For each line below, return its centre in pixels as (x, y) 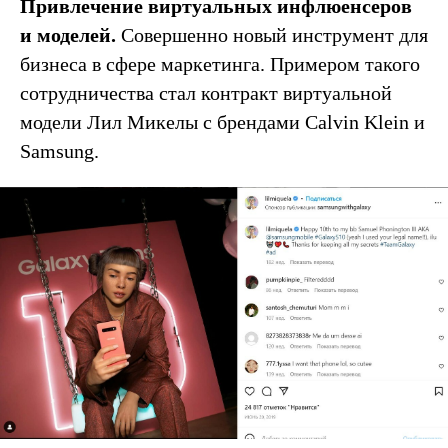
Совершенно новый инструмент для (274, 34)
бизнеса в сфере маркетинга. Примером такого (220, 63)
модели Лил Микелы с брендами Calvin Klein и (222, 121)
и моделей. (70, 34)
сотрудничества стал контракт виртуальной (206, 92)
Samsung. (59, 150)
